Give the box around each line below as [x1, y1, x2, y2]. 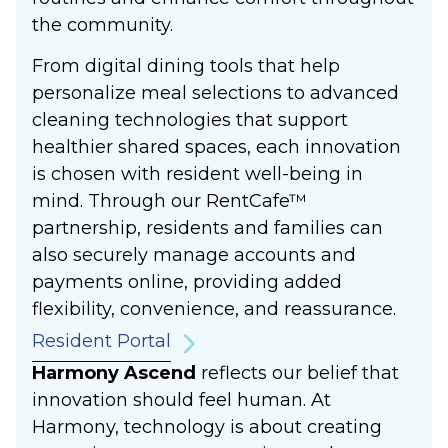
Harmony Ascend [32, 361, 201, 384]
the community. [32, 13, 173, 36]
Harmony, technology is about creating [32, 415, 382, 438]
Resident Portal [32, 329, 171, 352]
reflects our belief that [201, 361, 399, 384]
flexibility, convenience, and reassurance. [32, 298, 396, 321]
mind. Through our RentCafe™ [32, 190, 307, 213]
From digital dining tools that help [32, 55, 340, 78]
